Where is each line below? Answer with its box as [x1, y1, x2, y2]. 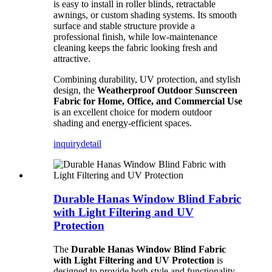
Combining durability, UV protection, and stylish [53, 74, 240, 85]
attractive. [53, 53, 90, 64]
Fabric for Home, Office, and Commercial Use [53, 96, 242, 107]
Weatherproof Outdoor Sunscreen [97, 85, 237, 96]
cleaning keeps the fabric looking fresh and [53, 42, 217, 53]
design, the [53, 85, 97, 96]
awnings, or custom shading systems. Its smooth [53, 10, 237, 21]
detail [81, 138, 101, 149]
